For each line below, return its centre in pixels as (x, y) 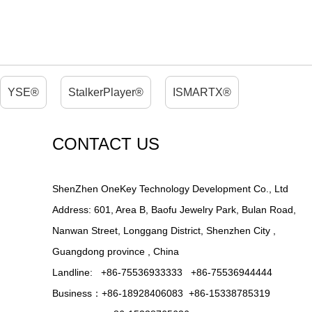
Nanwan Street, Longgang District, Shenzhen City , (164, 231)
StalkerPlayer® (106, 92)
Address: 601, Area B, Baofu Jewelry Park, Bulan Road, (174, 210)
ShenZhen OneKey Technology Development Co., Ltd (171, 189)
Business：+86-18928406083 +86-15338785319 (162, 293)
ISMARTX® (202, 92)
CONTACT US (106, 144)
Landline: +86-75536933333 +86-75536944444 (162, 272)
